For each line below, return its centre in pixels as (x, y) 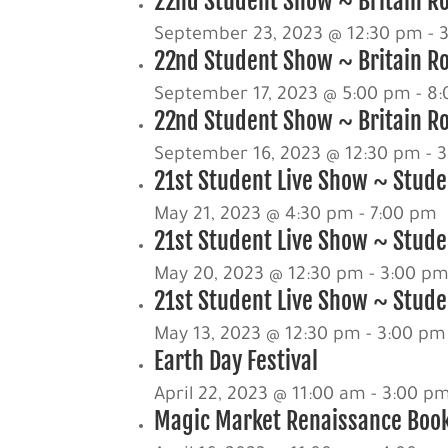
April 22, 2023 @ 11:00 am (260, 395)
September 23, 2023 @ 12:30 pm (289, 35)
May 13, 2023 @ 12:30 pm (258, 335)
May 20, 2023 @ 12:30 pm (259, 275)
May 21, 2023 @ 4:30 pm (254, 215)
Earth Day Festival (236, 360)
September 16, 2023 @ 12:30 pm (288, 155)
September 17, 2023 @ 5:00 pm (283, 95)
